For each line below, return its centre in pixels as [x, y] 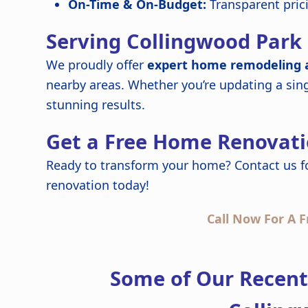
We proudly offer [97, 65]
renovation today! [98, 185]
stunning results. [96, 104]
